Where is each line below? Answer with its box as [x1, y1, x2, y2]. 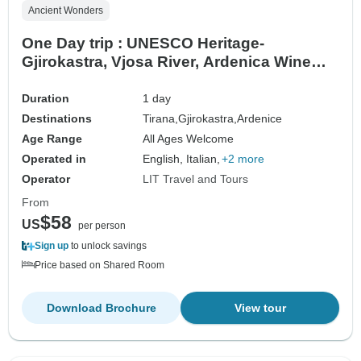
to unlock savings [68, 239, 147, 251]
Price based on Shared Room [35, 259, 164, 271]
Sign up [35, 239, 68, 251]
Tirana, [143, 111, 179, 125]
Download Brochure [46, 301, 156, 314]
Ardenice [237, 111, 283, 125]
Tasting [22, 71, 77, 89]
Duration [22, 91, 69, 105]
